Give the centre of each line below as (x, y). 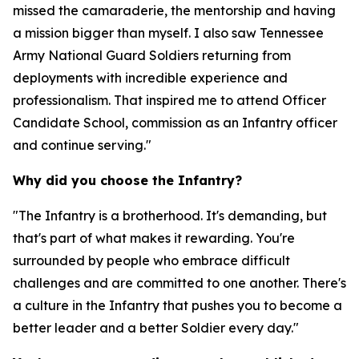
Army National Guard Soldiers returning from (152, 55)
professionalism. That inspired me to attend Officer (169, 100)
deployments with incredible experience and (150, 78)
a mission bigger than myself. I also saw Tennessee (168, 33)
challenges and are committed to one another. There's (179, 283)
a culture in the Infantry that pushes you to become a (177, 305)
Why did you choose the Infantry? (127, 180)
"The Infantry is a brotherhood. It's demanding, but (170, 216)
